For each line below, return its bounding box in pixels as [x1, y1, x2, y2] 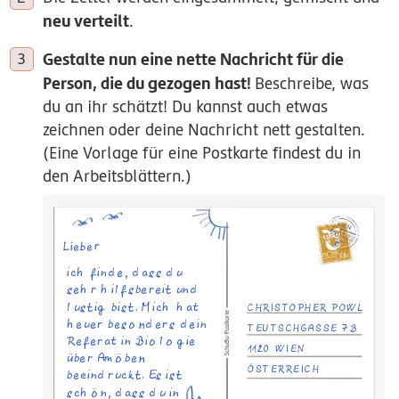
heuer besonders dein [66, 313, 208, 331]
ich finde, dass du [66, 262, 183, 280]
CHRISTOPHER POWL [248, 299, 362, 314]
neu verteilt [43, 11, 129, 31]
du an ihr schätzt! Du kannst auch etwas [43, 97, 328, 117]
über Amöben [66, 347, 146, 365]
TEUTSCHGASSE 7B [248, 320, 358, 335]
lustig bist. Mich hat [66, 297, 200, 314]
